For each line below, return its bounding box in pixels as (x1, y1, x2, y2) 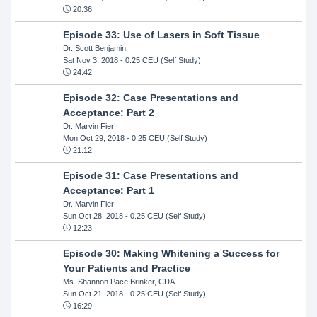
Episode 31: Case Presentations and (62, 169, 238, 181)
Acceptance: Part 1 (62, 184, 154, 196)
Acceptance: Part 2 (62, 106, 154, 118)
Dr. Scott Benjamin (62, 43, 126, 52)
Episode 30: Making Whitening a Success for (62, 247, 279, 259)
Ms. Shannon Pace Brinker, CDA (62, 277, 175, 286)
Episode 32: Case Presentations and (62, 91, 238, 103)
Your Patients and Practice (62, 262, 190, 274)
